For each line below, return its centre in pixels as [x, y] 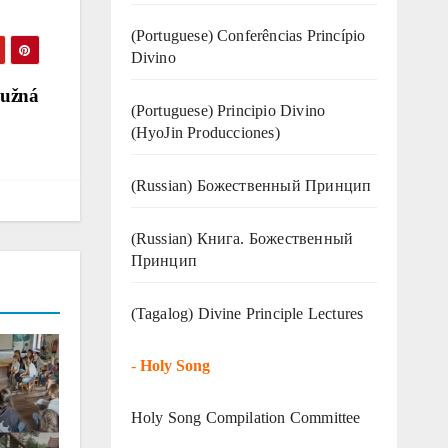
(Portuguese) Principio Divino [228, 110]
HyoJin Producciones [205, 132]
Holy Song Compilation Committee [245, 417]
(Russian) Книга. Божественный [242, 238]
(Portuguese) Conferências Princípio [248, 35]
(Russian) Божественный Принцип [251, 185]
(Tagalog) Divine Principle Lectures [247, 313]
